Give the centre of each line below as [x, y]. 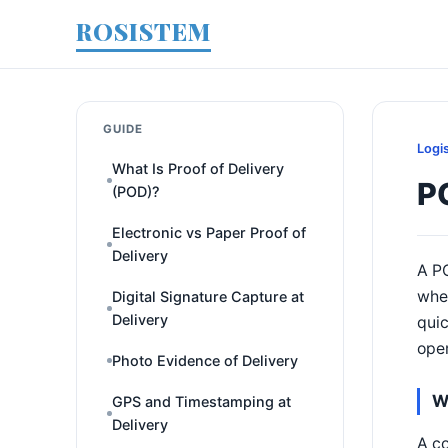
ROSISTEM [143, 31]
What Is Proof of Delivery [198, 168]
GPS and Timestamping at [201, 401]
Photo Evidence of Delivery [205, 360]
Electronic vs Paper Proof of [209, 232]
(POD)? [136, 191]
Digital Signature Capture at [208, 296]
